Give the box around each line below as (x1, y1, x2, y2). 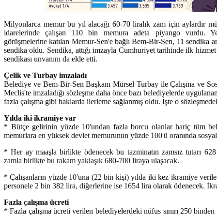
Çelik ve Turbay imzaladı (4, 71, 87, 79)
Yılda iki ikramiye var (4, 113, 76, 122)
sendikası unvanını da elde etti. (4, 54, 97, 63)
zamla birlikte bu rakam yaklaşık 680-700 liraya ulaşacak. (4, 156, 179, 165)
